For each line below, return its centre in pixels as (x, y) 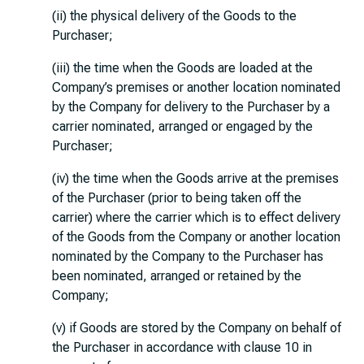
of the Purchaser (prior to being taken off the (177, 198)
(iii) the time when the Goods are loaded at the (182, 68)
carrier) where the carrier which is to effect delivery (196, 217)
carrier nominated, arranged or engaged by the (182, 126)
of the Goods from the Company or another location (196, 237)
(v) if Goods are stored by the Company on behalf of (197, 328)
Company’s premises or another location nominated (196, 87)
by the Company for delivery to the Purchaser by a (191, 107)
